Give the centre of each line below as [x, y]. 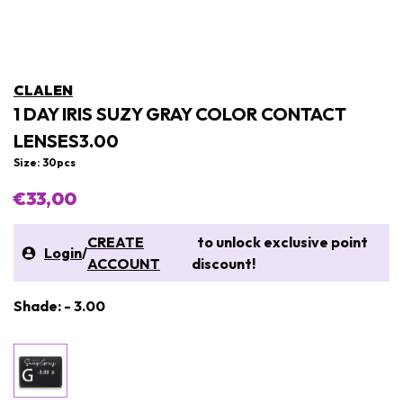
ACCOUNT [124, 264]
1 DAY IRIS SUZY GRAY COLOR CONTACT [180, 114]
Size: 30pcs [45, 162]
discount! [223, 264]
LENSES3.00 [66, 141]
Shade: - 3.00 [59, 306]
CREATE [116, 242]
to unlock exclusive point [279, 242]
